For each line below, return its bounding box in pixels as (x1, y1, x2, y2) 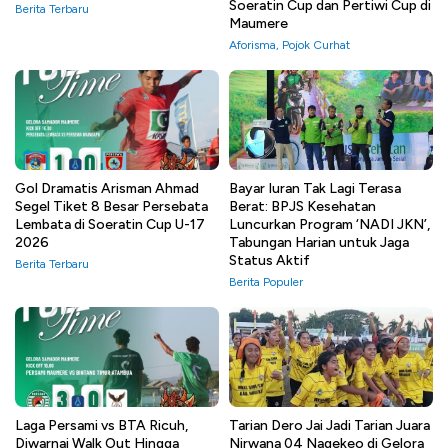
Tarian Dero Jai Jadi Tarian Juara (229, 416, 430, 434)
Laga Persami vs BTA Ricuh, (15, 416, 188, 434)
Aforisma (229, 37, 276, 52)
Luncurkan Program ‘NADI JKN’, (229, 215, 430, 233)
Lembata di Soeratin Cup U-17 (15, 215, 205, 233)
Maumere (229, 14, 288, 32)
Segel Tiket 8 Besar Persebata (15, 197, 208, 215)
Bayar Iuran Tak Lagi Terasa (229, 179, 401, 197)
